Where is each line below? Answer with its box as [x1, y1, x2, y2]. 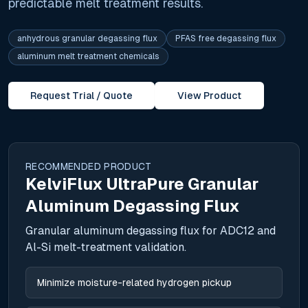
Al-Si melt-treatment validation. [25, 241, 186, 254]
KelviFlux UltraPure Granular [25, 175, 258, 193]
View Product [177, 90, 241, 101]
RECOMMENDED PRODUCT [25, 161, 152, 172]
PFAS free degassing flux [175, 34, 276, 43]
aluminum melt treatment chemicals [17, 52, 159, 61]
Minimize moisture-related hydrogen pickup [37, 277, 232, 288]
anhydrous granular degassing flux [17, 34, 157, 43]
